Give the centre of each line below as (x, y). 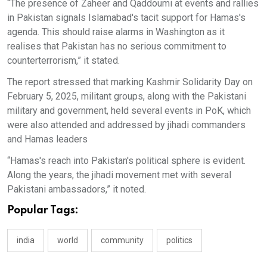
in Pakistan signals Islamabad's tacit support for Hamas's (126, 17)
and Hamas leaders (47, 139)
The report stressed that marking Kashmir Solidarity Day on (130, 82)
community (122, 240)
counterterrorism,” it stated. (63, 60)
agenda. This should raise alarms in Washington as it (116, 32)
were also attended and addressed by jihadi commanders (126, 125)
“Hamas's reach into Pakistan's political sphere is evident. (126, 160)
